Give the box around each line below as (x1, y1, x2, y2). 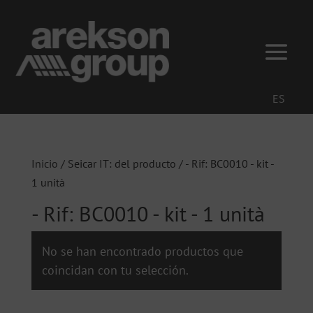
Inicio (31, 156, 58, 171)
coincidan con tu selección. (41, 262, 189, 279)
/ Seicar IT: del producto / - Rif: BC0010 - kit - (57, 156, 274, 171)
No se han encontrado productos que (41, 243, 243, 260)
